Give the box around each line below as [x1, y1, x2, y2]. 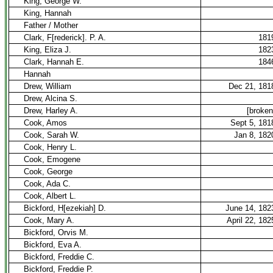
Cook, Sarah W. [24, 130, 79, 140]
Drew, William [24, 82, 71, 91]
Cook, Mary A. [24, 216, 74, 225]
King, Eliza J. [24, 45, 71, 54]
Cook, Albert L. [24, 191, 76, 200]
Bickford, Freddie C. [24, 252, 94, 261]
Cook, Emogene [24, 155, 80, 164]
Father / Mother [24, 21, 78, 30]
